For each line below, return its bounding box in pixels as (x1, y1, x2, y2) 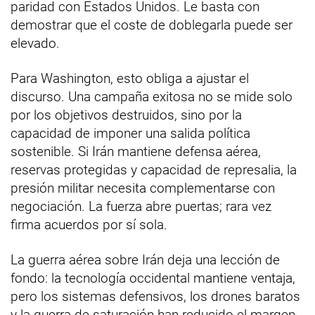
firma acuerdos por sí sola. (11, 216, 167, 233)
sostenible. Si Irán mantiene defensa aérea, (11, 143, 261, 160)
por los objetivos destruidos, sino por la (11, 106, 242, 123)
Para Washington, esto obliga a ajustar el (11, 70, 249, 86)
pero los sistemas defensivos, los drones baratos (11, 288, 300, 304)
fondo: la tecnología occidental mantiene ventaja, (11, 269, 295, 286)
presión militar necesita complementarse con (11, 179, 275, 196)
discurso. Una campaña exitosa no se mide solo (11, 88, 292, 105)
